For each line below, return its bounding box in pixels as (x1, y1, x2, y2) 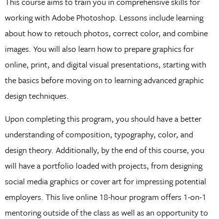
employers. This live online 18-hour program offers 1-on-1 (4, 190, 206, 203)
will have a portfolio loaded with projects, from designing (4, 159, 202, 172)
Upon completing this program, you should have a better (4, 112, 201, 125)
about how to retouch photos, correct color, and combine (4, 27, 208, 40)
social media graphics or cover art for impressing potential (4, 175, 206, 187)
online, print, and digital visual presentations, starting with (4, 58, 206, 71)
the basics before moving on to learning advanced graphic (4, 74, 204, 87)
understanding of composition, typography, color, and (4, 128, 193, 140)
